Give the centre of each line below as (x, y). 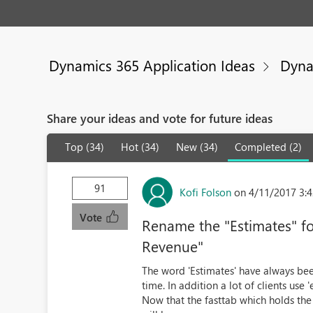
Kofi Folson (206, 192)
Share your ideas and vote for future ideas (160, 118)
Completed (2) (269, 147)
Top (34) (85, 147)
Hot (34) (140, 147)
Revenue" (173, 246)
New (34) (197, 147)
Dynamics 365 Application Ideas (152, 65)
